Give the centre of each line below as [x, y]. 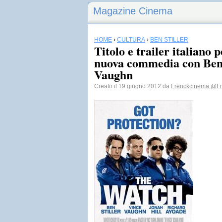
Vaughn [113, 75]
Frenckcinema [190, 86]
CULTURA [131, 40]
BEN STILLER [169, 40]
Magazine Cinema [133, 11]
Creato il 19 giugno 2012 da [133, 86]
